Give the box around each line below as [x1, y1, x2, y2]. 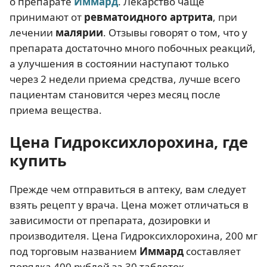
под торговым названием [10, 244, 139, 259]
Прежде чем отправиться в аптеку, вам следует [10, 182, 246, 197]
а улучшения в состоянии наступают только [10, 57, 229, 71]
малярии [55, 26, 103, 40]
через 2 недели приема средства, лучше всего [10, 72, 240, 86]
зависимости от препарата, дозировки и [10, 213, 210, 228]
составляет [184, 244, 241, 259]
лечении [10, 26, 55, 40]
